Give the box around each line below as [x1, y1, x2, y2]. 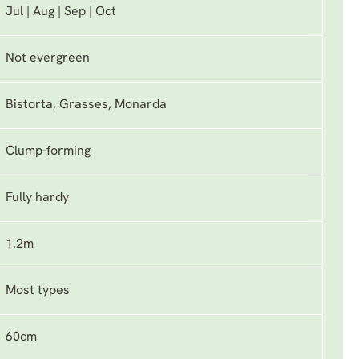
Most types [6, 284, 70, 297]
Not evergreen [6, 52, 90, 65]
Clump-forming [6, 145, 91, 158]
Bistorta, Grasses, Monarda [6, 99, 167, 111]
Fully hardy [6, 192, 69, 204]
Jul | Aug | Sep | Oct [6, 6, 116, 18]
